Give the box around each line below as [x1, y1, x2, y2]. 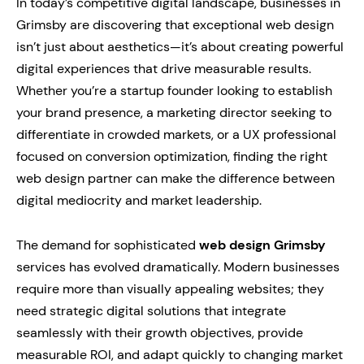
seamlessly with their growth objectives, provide [16, 324, 303, 341]
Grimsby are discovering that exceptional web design [16, 16, 334, 33]
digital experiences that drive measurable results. [16, 60, 311, 77]
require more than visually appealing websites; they [16, 280, 324, 297]
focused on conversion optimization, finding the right [16, 148, 327, 165]
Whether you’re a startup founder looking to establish [16, 82, 332, 99]
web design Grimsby [199, 236, 326, 253]
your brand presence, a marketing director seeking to [16, 104, 331, 121]
